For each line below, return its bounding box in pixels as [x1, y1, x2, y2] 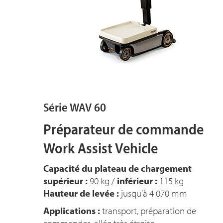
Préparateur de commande [43, 119, 204, 138]
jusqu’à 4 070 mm [119, 187, 187, 199]
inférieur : [117, 175, 157, 187]
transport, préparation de [100, 205, 196, 217]
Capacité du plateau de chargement [43, 162, 192, 174]
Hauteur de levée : [43, 187, 119, 199]
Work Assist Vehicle [43, 138, 161, 157]
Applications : [43, 205, 100, 217]
